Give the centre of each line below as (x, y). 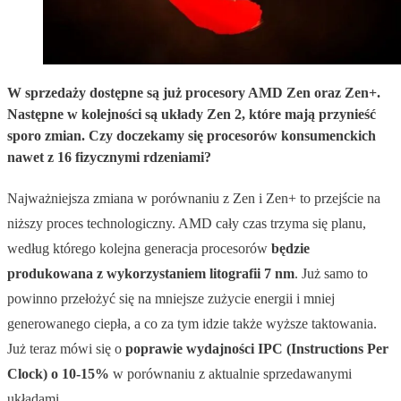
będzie (290, 248)
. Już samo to (331, 273)
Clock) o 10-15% (58, 373)
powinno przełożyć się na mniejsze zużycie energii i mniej (171, 298)
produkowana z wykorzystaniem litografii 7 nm (151, 273)
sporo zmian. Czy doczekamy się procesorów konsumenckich (192, 135)
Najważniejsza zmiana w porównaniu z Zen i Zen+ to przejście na (194, 198)
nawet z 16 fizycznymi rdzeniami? (109, 157)
